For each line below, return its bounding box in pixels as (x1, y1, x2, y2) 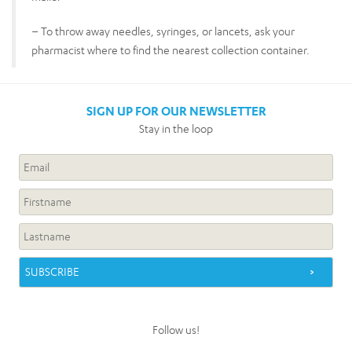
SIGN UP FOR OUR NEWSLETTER (86, 102, 266, 119)
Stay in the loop (139, 121, 213, 135)
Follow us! (152, 322, 200, 336)
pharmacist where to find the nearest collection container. (31, 42, 310, 57)
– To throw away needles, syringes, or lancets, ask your (31, 24, 295, 38)
